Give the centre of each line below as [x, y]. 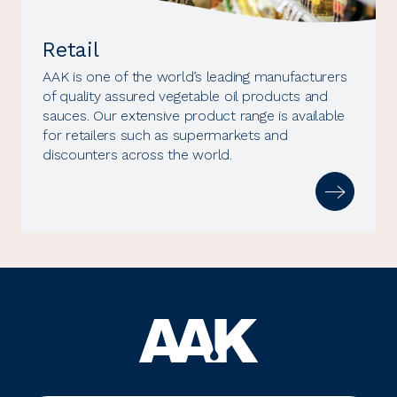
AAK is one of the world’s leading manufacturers [195, 77]
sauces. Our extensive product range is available [194, 116]
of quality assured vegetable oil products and [185, 97]
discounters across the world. [137, 155]
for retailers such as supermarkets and [165, 136]
